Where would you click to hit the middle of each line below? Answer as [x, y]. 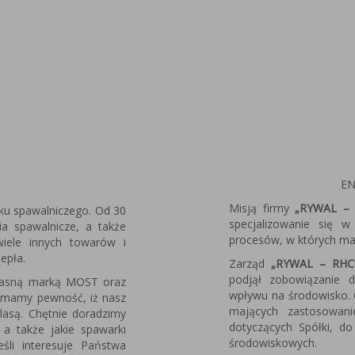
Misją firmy [262, 208]
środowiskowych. [273, 343]
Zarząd [250, 264]
